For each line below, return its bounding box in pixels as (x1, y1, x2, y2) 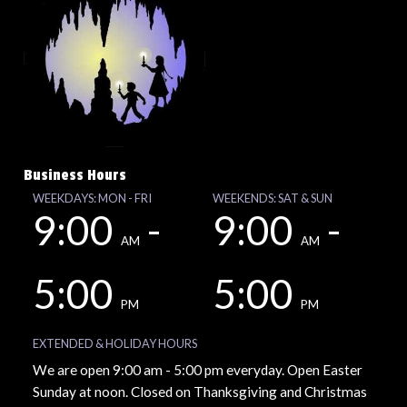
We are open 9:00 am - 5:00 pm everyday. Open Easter (33, 362, 362, 379)
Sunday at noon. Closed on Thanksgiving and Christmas (33, 383, 367, 401)
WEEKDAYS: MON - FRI (33, 191, 152, 206)
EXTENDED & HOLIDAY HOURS (33, 336, 197, 352)
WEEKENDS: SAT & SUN (213, 191, 333, 206)
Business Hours (24, 166, 126, 185)
